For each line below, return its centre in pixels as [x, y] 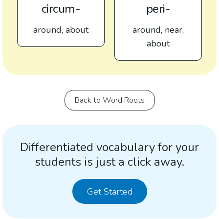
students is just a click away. [109, 162]
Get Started [109, 192]
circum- [61, 9]
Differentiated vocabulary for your [109, 147]
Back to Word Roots [109, 100]
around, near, [158, 30]
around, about [61, 30]
